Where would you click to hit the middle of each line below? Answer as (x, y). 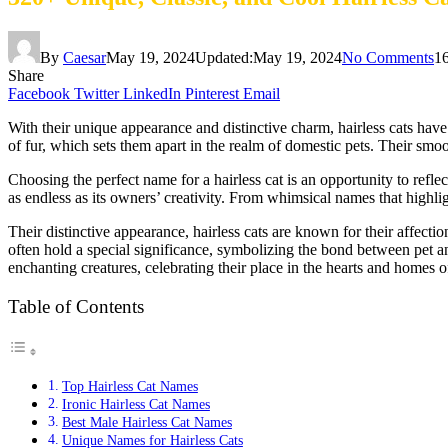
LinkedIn (152, 93)
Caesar (84, 57)
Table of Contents (76, 307)
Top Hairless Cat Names (129, 386)
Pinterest (212, 93)
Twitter (96, 93)
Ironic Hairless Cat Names (135, 404)
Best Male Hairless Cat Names (146, 422)
